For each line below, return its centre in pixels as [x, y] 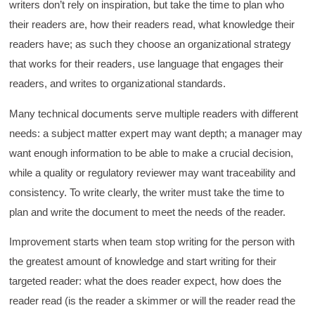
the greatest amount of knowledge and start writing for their [143, 261]
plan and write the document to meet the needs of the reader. [148, 212]
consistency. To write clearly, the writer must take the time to [147, 192]
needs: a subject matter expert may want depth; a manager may [156, 133]
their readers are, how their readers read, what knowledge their [152, 25]
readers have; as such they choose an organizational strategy [150, 44]
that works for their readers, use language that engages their [147, 64]
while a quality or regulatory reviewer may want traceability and [153, 172]
